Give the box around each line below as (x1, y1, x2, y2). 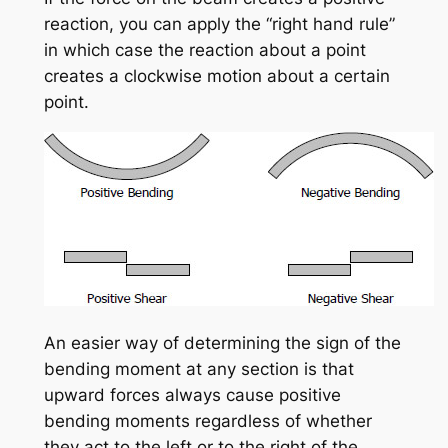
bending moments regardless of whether (43, 410, 372, 431)
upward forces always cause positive (43, 384, 341, 405)
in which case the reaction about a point (43, 40, 366, 61)
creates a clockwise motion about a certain (43, 66, 390, 87)
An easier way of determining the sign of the (43, 332, 401, 353)
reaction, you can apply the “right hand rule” (43, 14, 395, 35)
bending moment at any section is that (43, 358, 354, 379)
